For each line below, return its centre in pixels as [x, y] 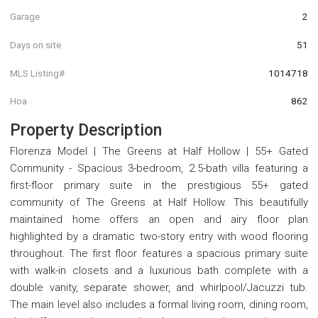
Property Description [86, 130]
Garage [25, 17]
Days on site [35, 44]
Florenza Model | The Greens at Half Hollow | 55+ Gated [159, 151]
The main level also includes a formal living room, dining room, [159, 304]
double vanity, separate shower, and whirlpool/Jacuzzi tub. [159, 287]
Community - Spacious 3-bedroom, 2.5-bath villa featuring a [159, 168]
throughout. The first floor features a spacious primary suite [159, 253]
